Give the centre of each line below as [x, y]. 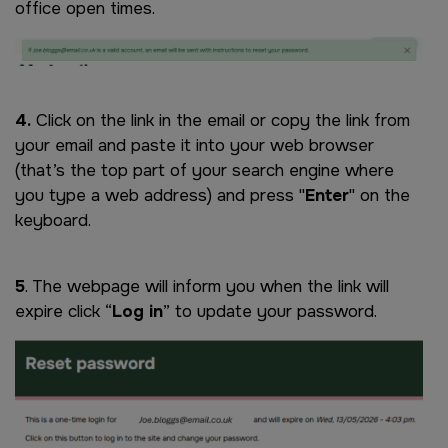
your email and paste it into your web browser [194, 145]
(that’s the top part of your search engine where [204, 170]
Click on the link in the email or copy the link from [220, 120]
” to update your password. [270, 311]
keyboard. [53, 220]
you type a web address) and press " [160, 195]
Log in [137, 311]
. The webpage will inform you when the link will [207, 286]
